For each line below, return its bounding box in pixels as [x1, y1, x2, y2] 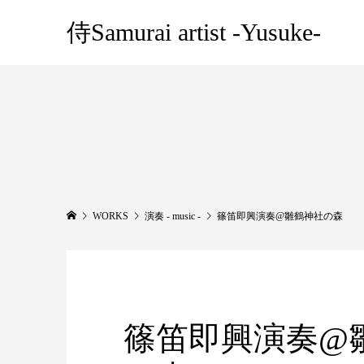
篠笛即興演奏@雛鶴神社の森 [217, 210, 343, 222]
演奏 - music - [145, 210, 201, 222]
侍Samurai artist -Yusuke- [67, 19, 321, 45]
